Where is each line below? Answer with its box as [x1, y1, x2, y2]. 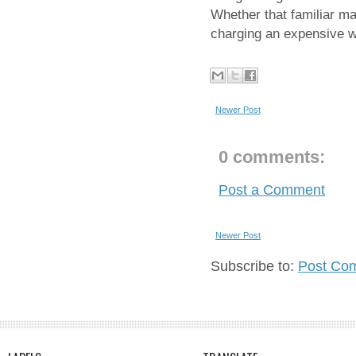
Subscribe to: [211, 257, 298, 274]
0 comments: [219, 146, 325, 167]
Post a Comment [219, 181, 325, 198]
